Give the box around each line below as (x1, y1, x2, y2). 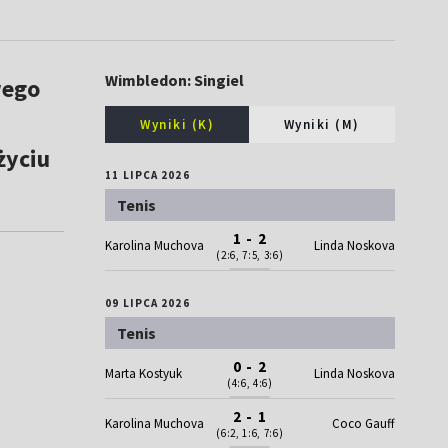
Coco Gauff (331, 415, 395, 433)
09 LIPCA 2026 (105, 296, 190, 311)
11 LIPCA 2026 (105, 168, 190, 183)
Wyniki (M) (283, 116, 360, 134)
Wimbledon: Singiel (105, 70, 245, 91)
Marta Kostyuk (105, 365, 183, 383)
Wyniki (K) (140, 116, 215, 134)
